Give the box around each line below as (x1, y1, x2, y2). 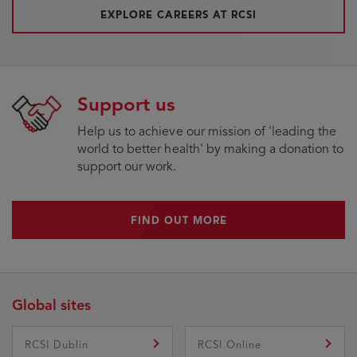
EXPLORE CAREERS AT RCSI (100, 8, 257, 22)
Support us (77, 92, 175, 116)
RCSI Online (197, 338, 261, 351)
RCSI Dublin (25, 338, 88, 351)
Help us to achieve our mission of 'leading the (77, 123, 337, 139)
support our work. (77, 158, 177, 175)
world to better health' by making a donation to (77, 140, 344, 157)
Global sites (12, 296, 91, 314)
